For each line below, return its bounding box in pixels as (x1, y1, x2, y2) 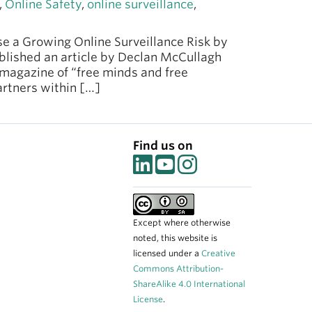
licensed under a (133, 248, 201, 258)
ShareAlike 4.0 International (133, 279, 245, 289)
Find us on (133, 139, 193, 153)
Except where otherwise (133, 217, 231, 228)
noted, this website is (133, 233, 217, 243)
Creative (201, 248, 235, 258)
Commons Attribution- (133, 263, 224, 274)
